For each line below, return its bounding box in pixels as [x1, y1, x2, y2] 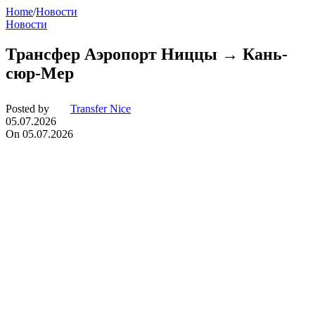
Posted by [6, 103, 49, 115]
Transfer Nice [70, 103, 131, 115]
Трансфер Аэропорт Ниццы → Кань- [6, 45, 288, 64]
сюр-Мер [6, 64, 74, 83]
